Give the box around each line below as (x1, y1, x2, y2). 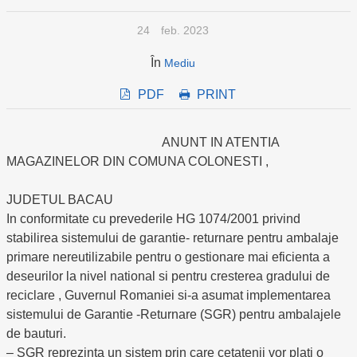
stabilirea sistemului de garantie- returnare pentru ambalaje (6, 231, 339, 245)
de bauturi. (6, 327, 66, 340)
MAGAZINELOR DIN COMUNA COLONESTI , (6, 155, 269, 168)
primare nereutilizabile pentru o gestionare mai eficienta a (6, 250, 330, 264)
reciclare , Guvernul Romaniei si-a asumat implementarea (6, 288, 331, 302)
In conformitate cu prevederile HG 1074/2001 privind (6, 212, 300, 226)
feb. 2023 (161, 24, 209, 37)
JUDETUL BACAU (6, 193, 113, 206)
